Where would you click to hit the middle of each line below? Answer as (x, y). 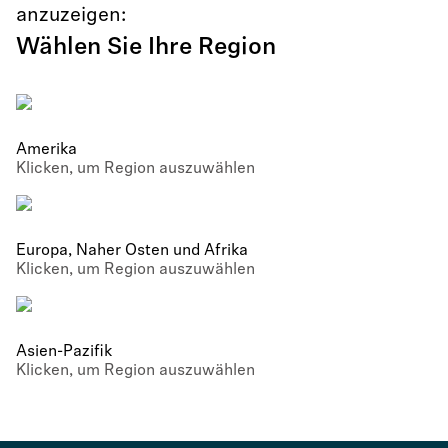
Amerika (46, 150)
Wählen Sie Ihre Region (146, 48)
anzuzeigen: (71, 16)
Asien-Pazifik (64, 352)
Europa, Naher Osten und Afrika (132, 251)
